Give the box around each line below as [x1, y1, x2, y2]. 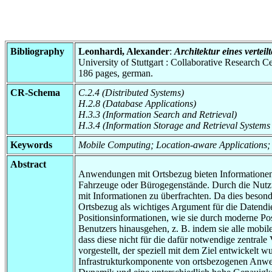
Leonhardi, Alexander [78, 46, 169, 56]
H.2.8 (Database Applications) [78, 98, 196, 109]
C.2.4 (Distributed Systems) [78, 87, 184, 98]
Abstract [10, 158, 46, 169]
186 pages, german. [78, 67, 153, 78]
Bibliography [10, 46, 64, 56]
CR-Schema [10, 87, 60, 98]
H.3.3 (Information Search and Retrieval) [78, 109, 237, 120]
